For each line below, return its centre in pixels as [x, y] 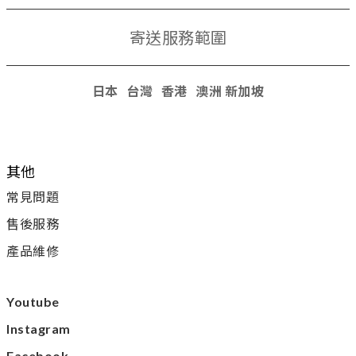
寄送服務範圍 [178, 38]
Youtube [33, 302]
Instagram [39, 329]
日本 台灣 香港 [139, 91]
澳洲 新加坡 [227, 91]
